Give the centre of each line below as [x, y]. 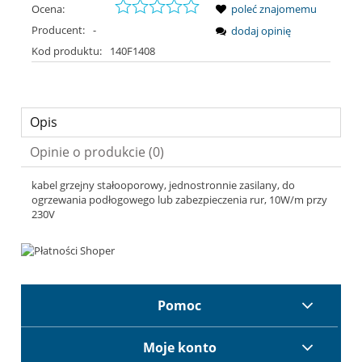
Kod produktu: [67, 51]
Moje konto [179, 348]
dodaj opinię [261, 30]
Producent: [59, 29]
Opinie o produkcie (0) [97, 152]
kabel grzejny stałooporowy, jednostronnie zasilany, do [163, 185]
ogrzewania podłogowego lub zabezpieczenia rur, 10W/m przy [179, 199]
